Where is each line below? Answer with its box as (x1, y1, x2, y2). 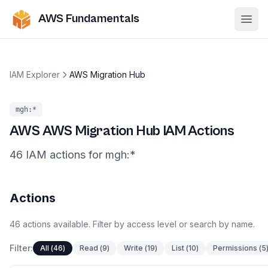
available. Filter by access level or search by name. (51, 219, 255, 229)
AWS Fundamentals (38, 12, 139, 26)
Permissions (213, 243, 257, 252)
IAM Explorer (10, 69, 60, 80)
